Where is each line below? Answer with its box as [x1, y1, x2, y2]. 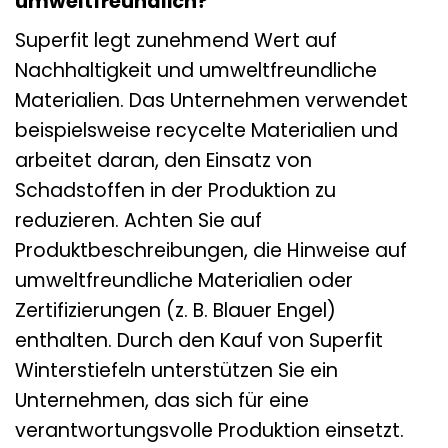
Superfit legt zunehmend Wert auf [15, 27, 337, 55]
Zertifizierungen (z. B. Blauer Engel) [15, 297, 336, 325]
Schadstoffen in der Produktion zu [15, 177, 336, 205]
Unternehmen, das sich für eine [15, 387, 309, 415]
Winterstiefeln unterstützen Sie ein [15, 357, 338, 385]
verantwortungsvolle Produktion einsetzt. [15, 417, 404, 445]
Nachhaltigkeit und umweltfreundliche [15, 57, 377, 85]
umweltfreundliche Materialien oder [15, 267, 353, 295]
